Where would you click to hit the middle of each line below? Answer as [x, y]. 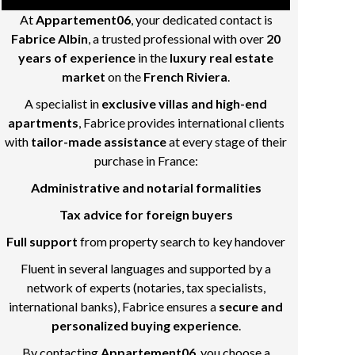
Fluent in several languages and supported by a [146, 268]
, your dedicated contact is [201, 19]
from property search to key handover [181, 241]
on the [124, 76]
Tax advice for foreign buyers [146, 214]
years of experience [77, 57]
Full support [42, 241]
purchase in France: [146, 160]
